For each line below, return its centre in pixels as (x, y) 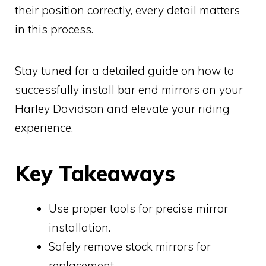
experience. (44, 128)
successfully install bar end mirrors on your (129, 90)
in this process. (54, 29)
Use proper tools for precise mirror (138, 209)
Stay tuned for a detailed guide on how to (124, 71)
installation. (80, 228)
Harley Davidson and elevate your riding (122, 109)
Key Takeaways (95, 173)
